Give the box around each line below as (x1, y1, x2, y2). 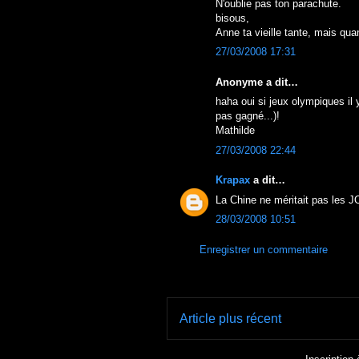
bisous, (216, 11, 249, 24)
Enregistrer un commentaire (200, 243, 328, 256)
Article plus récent (179, 312, 281, 325)
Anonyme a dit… (216, 75, 298, 88)
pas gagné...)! (216, 110, 280, 122)
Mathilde (216, 124, 255, 136)
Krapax (216, 174, 250, 186)
